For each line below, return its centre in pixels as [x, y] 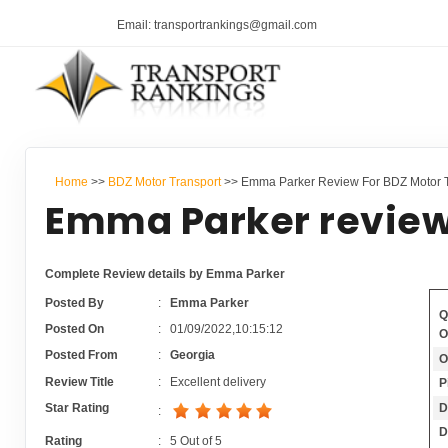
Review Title [80, 381]
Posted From [82, 355]
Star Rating [77, 408]
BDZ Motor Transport [164, 181]
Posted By [75, 302]
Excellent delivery [217, 381]
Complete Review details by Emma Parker [165, 274]
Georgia [192, 355]
